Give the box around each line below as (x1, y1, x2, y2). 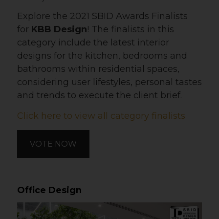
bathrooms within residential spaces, (17, 63, 179, 74)
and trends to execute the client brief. (17, 89, 182, 101)
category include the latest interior (17, 37, 169, 48)
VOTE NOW (30, 139, 77, 149)
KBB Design (31, 23, 87, 35)
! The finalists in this (87, 23, 174, 35)
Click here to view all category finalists (17, 110, 185, 121)
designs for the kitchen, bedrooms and (17, 50, 187, 61)
